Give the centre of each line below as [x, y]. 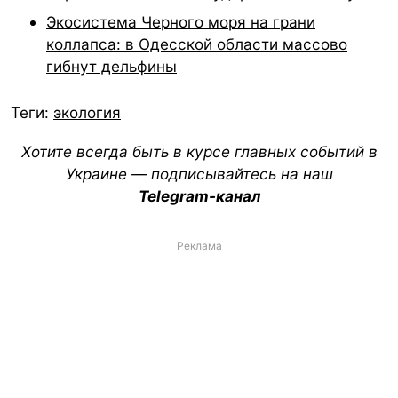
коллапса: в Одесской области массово [197, 44]
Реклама [199, 245]
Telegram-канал [199, 195]
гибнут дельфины [111, 67]
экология [87, 112]
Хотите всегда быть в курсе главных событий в [199, 151]
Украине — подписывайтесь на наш [199, 173]
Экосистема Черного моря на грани [181, 22]
